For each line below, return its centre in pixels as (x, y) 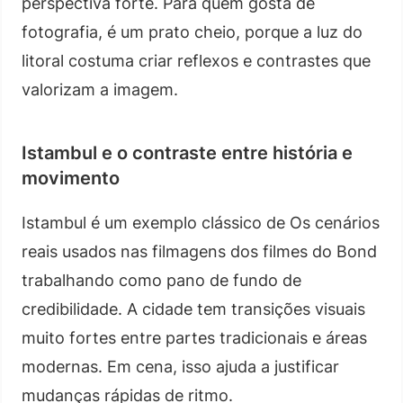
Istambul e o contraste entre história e (187, 152)
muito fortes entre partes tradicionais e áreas (194, 337)
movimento (71, 178)
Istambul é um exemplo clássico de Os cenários (201, 222)
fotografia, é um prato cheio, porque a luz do (192, 31)
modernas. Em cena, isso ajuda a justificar (180, 366)
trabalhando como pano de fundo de (161, 280)
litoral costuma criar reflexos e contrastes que (196, 60)
